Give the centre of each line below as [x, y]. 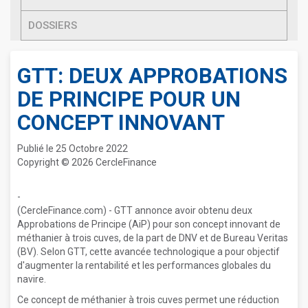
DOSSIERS [53, 25]
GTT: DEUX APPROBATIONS [152, 76]
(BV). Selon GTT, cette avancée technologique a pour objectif [148, 252]
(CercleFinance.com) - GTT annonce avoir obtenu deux [135, 210]
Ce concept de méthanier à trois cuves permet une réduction [148, 300]
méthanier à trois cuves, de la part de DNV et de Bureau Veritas [153, 238]
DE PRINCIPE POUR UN [129, 99]
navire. [32, 279]
